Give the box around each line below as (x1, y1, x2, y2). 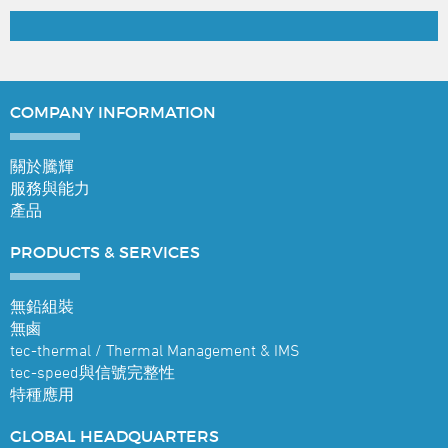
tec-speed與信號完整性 (10, 362, 175, 381)
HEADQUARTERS (80, 425, 219, 446)
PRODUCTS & (10, 241, 119, 262)
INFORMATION (98, 101, 216, 122)
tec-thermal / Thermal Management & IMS (10, 340, 300, 359)
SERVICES (119, 241, 200, 262)
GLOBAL (10, 425, 80, 446)
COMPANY (10, 101, 98, 122)
